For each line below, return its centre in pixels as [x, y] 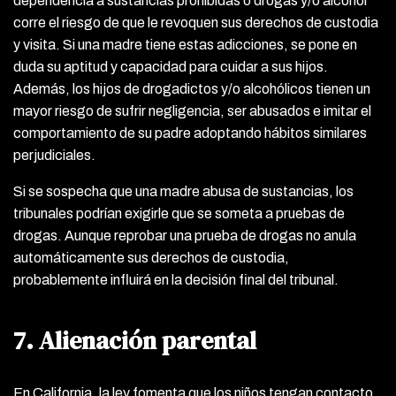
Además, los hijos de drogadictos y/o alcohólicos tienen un [192, 88]
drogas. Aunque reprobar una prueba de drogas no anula [185, 235]
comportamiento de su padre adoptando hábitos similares [190, 133]
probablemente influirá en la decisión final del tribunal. [176, 279]
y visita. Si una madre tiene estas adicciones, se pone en [185, 44]
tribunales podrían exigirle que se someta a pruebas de [179, 213]
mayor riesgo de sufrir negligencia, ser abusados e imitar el [192, 110]
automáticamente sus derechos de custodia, [151, 257]
